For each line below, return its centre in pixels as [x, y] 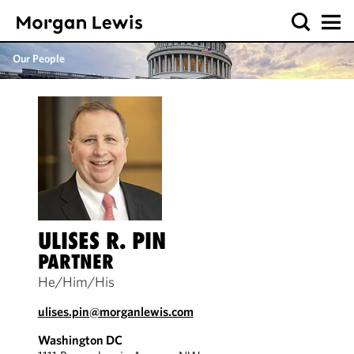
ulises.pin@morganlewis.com [115, 311]
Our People [39, 58]
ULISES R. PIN [102, 241]
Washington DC [80, 340]
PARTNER [75, 262]
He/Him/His [76, 282]
